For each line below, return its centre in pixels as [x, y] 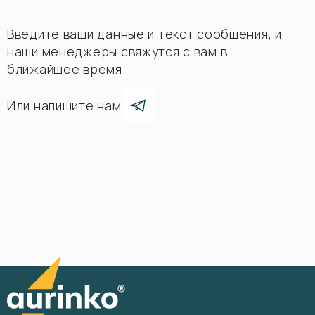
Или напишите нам [64, 105]
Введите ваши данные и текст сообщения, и [144, 34]
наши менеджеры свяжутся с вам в [117, 51]
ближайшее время [65, 69]
